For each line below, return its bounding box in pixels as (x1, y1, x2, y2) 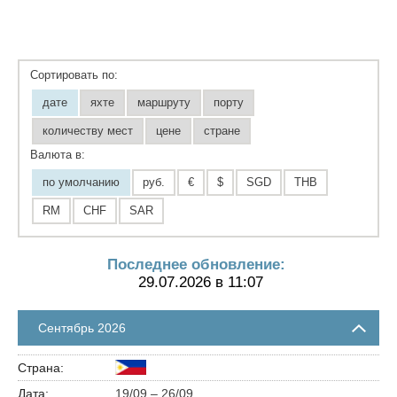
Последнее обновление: (107, 255, 285, 273)
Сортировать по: (30, 67, 118, 82)
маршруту (137, 95, 191, 109)
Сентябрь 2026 (38, 320, 126, 335)
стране (204, 123, 240, 137)
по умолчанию (43, 175, 120, 189)
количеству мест (43, 123, 133, 137)
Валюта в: (30, 147, 85, 161)
